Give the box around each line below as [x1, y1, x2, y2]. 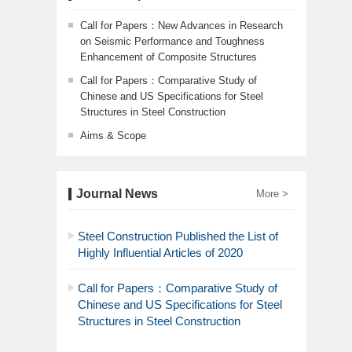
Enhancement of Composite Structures [80, 51, 257, 64]
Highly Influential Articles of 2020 [78, 246, 243, 260]
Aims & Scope [80, 130, 146, 142]
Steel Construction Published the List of [78, 229, 278, 244]
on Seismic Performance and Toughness [80, 35, 265, 48]
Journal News [76, 187, 158, 201]
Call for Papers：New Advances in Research [80, 20, 283, 32]
